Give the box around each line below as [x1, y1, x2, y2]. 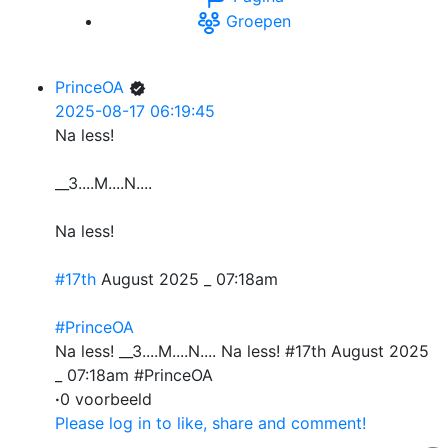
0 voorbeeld [60, 389, 152, 410]
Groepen [221, 11, 291, 32]
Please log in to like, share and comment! [55, 413, 366, 434]
